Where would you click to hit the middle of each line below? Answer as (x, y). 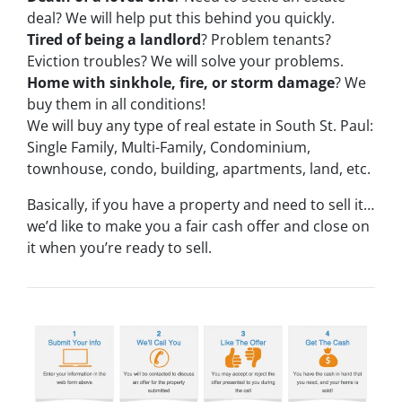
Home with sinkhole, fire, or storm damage (181, 82)
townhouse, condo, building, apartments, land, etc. (199, 168)
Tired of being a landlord (114, 39)
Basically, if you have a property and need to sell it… (201, 204)
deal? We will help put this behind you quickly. (181, 17)
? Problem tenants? (266, 39)
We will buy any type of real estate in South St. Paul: (200, 125)
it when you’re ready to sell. (119, 247)
